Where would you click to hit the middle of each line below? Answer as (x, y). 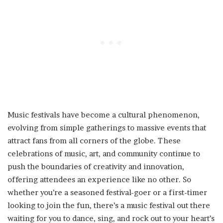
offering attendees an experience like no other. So (99, 180)
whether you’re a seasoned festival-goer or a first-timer (107, 193)
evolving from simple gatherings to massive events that (107, 128)
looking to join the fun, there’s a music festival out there (109, 206)
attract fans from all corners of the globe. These (94, 141)
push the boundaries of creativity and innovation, (96, 167)
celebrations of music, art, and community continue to (104, 154)
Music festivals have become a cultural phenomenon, (104, 115)
